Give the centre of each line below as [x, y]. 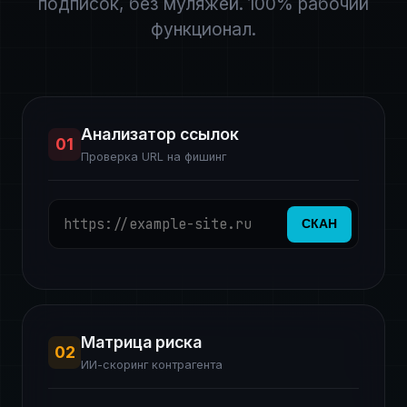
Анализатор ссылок [160, 134]
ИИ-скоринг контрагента [152, 365]
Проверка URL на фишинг [154, 157]
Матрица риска [141, 342]
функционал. [203, 29]
